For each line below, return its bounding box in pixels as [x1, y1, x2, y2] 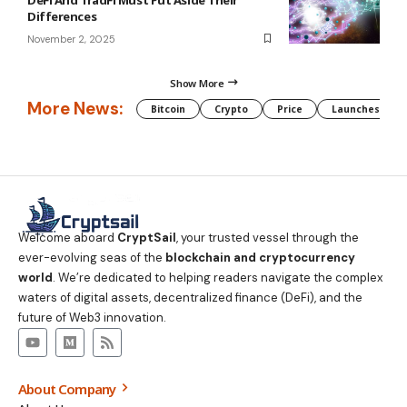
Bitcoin [151, 102, 185, 115]
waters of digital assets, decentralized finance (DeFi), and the [18, 289, 362, 305]
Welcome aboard [18, 229, 117, 245]
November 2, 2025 [27, 32, 115, 45]
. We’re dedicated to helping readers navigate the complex [53, 269, 382, 285]
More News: [27, 97, 123, 121]
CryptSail [117, 229, 176, 245]
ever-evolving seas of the [18, 249, 165, 265]
